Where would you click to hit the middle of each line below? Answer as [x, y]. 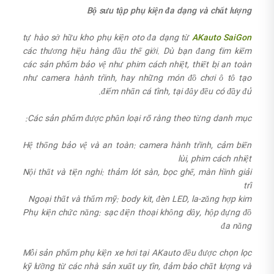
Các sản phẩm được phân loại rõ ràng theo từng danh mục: [139, 118]
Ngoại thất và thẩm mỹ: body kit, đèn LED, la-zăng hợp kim [140, 199]
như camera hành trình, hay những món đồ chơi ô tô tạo [137, 78]
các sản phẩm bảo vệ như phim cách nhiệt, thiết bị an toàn [137, 65]
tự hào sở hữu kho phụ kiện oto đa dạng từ [106, 38]
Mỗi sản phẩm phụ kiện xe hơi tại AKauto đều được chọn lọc [137, 253]
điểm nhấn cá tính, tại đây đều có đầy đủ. [176, 91]
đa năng [236, 226]
